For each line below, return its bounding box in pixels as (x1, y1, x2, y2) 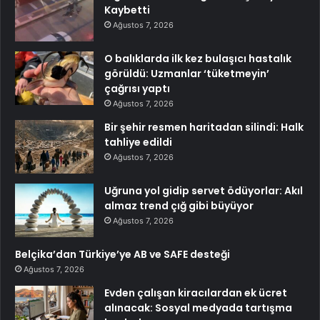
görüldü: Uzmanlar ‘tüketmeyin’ (104, 66, 269, 81)
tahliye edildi (104, 135, 172, 150)
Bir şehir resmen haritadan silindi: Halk (104, 120, 304, 135)
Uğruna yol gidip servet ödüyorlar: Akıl (104, 184, 303, 199)
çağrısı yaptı (104, 81, 170, 96)
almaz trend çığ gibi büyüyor (104, 199, 254, 214)
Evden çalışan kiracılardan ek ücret (104, 286, 287, 301)
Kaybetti (104, 3, 150, 18)
